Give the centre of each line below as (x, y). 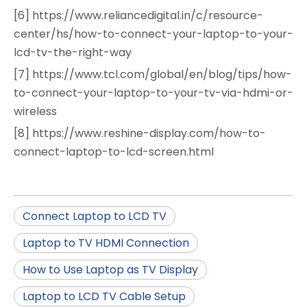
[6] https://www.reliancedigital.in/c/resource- (138, 15)
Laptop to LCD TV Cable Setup (104, 296)
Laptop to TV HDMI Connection (106, 243)
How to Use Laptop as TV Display (110, 269)
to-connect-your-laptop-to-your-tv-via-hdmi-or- (153, 93)
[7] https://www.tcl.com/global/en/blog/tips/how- (153, 74)
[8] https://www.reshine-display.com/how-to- (140, 133)
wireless (35, 111)
